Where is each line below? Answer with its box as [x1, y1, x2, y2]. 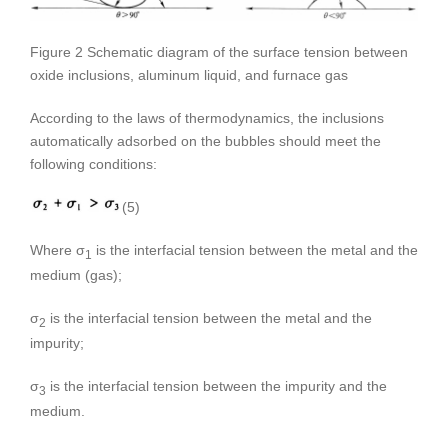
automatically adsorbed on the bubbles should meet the [30, 133, 381, 150]
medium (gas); [30, 267, 122, 284]
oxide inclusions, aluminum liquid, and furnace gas [30, 67, 348, 84]
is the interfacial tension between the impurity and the [46, 377, 387, 394]
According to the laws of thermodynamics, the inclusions [30, 110, 384, 127]
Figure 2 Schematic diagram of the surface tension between [30, 44, 408, 61]
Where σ [30, 242, 85, 259]
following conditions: [30, 156, 157, 173]
